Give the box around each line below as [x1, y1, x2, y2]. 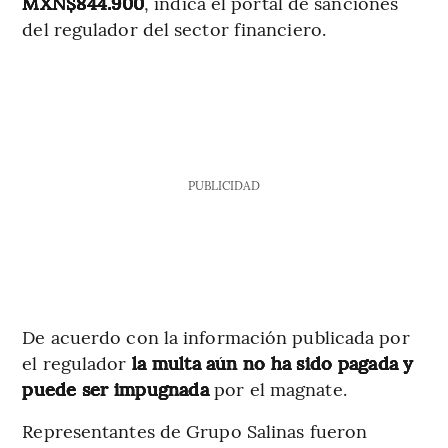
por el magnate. [214, 376, 347, 402]
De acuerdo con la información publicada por [22, 324, 410, 350]
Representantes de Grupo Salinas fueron [22, 418, 368, 444]
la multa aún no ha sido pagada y [126, 350, 414, 376]
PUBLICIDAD [187, 177, 260, 194]
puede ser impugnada [22, 376, 215, 402]
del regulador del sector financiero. [22, 16, 326, 42]
